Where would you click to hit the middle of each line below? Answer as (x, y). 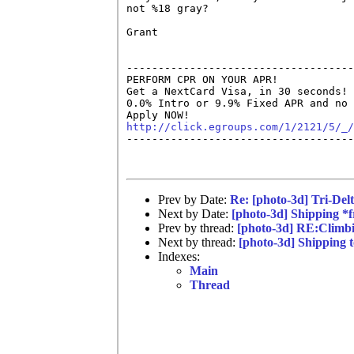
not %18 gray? (168, 8)
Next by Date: (195, 213)
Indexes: (179, 256)
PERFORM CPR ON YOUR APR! (202, 79)
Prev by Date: (194, 199)
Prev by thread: (198, 228)
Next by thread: (198, 242)
